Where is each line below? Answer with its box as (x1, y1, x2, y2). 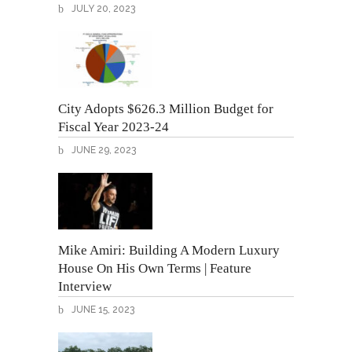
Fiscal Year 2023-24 (58, 119, 169, 134)
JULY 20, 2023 (69, 2, 135, 14)
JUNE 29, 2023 (69, 144, 136, 156)
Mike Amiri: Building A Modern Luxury (58, 242, 280, 258)
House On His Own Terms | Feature (58, 260, 251, 276)
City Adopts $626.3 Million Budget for (58, 101, 273, 116)
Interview (58, 278, 112, 294)
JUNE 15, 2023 (69, 303, 134, 315)
